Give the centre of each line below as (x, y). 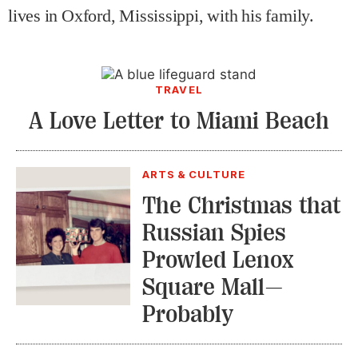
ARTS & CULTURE (194, 174)
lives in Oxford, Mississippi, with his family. (161, 16)
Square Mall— (213, 287)
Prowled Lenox (217, 260)
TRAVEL (179, 89)
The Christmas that (241, 205)
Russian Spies (214, 233)
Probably (187, 314)
